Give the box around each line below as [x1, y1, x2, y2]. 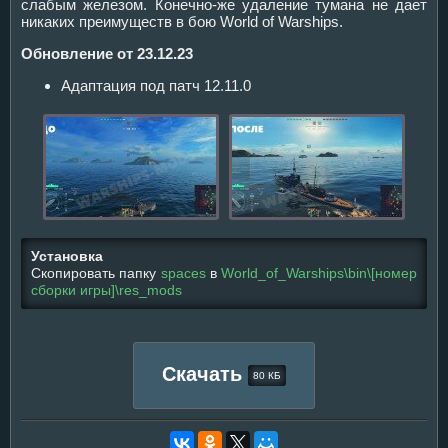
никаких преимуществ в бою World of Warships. [21, 12, 343, 30]
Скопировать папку [31, 265, 161, 281]
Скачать [162, 362, 248, 385]
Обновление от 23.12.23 [21, 44, 193, 62]
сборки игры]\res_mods [31, 282, 182, 298]
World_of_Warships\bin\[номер [221, 265, 417, 281]
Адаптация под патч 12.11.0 [61, 76, 251, 94]
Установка [31, 248, 103, 264]
